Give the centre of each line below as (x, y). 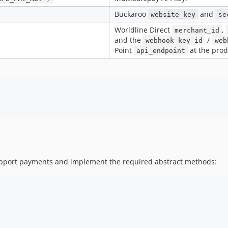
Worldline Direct (143, 30)
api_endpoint (161, 50)
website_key (173, 14)
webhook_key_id (174, 40)
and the (129, 40)
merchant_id (197, 30)
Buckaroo (131, 14)
